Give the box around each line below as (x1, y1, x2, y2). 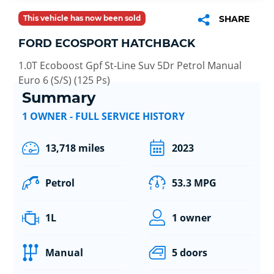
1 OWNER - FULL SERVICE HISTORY (21, 109, 185, 124)
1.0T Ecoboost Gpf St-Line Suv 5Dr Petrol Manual (18, 58, 242, 72)
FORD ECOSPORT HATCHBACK (18, 36, 195, 50)
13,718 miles (45, 141, 105, 155)
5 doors (171, 246, 207, 260)
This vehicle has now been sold (23, 13, 141, 23)
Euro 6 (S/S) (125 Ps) (18, 73, 110, 87)
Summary (21, 89, 95, 107)
